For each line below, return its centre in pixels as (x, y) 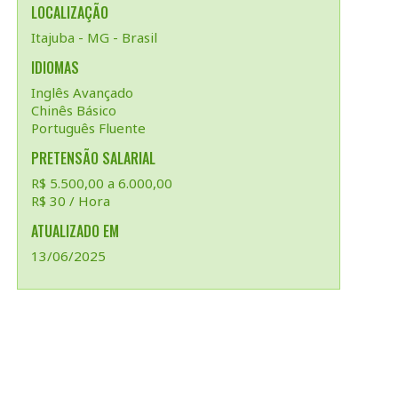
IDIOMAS (55, 68)
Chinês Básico (74, 110)
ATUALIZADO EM (75, 231)
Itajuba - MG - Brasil (94, 37)
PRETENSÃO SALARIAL (93, 158)
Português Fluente (88, 128)
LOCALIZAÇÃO (70, 12)
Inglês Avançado (82, 92)
